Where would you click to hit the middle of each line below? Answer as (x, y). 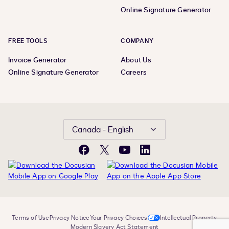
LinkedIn (158, 154)
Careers (134, 73)
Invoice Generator (38, 60)
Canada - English (103, 130)
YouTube (138, 154)
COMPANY (137, 41)
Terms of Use (31, 218)
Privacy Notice (70, 218)
